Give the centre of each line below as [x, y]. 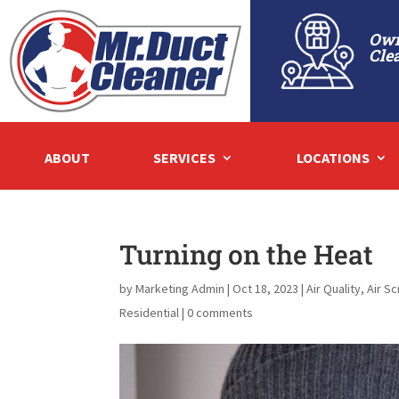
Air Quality [334, 288]
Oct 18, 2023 [266, 288]
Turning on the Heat [247, 254]
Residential [150, 312]
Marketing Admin [180, 288]
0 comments [220, 312]
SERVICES [184, 157]
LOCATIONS [333, 157]
